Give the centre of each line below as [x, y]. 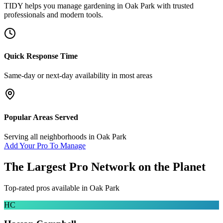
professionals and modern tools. [54, 14]
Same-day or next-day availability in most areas [78, 76]
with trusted [174, 5]
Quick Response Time [41, 56]
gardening [99, 5]
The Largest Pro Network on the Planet [105, 167]
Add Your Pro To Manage [45, 145]
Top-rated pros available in [47, 188]
